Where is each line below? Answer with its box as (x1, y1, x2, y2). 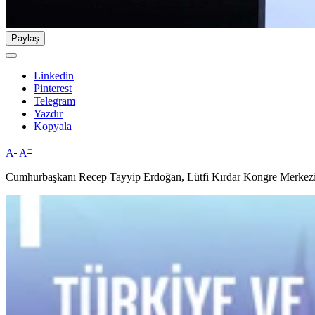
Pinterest (34, 82, 72, 95)
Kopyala (34, 120, 72, 133)
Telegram (34, 95, 75, 108)
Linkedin (34, 70, 74, 82)
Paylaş (11, 33, 39, 44)
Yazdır (34, 108, 63, 120)
